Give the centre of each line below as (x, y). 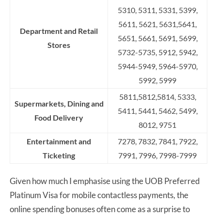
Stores (59, 45)
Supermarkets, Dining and (59, 104)
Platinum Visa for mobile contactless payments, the (99, 195)
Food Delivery (59, 118)
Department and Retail (59, 31)
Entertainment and (59, 141)
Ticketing (59, 155)
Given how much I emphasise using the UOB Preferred (105, 181)
